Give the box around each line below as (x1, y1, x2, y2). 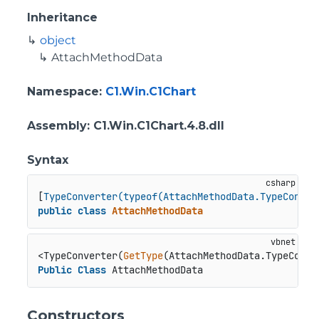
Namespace (27, 85, 99, 98)
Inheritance (27, 11, 98, 24)
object (40, 33, 76, 47)
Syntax (27, 153, 68, 167)
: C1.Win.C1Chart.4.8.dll (87, 119, 224, 132)
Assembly (27, 119, 87, 132)
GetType (122, 249, 163, 263)
